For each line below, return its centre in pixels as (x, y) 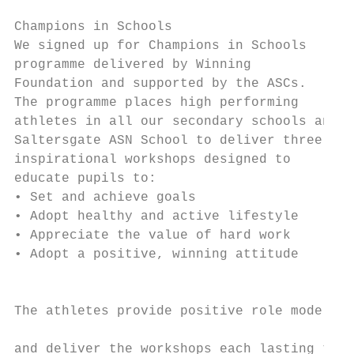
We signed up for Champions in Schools (160, 46)
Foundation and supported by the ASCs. (160, 84)
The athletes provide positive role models (176, 311)
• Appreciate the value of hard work (153, 235)
